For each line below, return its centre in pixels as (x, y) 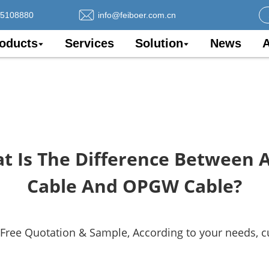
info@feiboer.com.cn (137, 15)
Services (89, 43)
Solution (159, 43)
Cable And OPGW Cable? (134, 186)
